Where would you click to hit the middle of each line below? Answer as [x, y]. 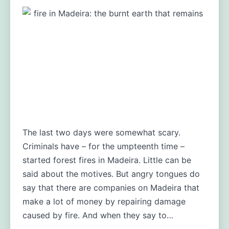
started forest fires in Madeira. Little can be [107, 160]
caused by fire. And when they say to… [98, 215]
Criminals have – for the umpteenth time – [103, 146]
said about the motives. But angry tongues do [111, 174]
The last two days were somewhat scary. [101, 132]
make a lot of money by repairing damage [104, 201]
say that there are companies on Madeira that [111, 187]
